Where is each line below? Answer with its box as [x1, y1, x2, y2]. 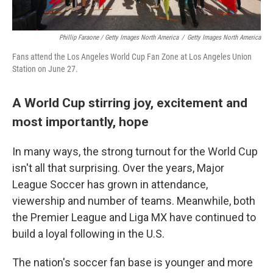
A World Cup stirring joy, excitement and [12, 94, 247, 110]
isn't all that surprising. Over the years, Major [12, 161, 224, 174]
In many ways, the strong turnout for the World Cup [12, 144, 258, 158]
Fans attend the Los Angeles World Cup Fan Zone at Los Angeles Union [12, 51, 252, 62]
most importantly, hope [12, 113, 149, 129]
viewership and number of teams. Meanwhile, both [12, 194, 255, 207]
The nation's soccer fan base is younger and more [12, 255, 253, 269]
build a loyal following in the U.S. [12, 227, 165, 240]
